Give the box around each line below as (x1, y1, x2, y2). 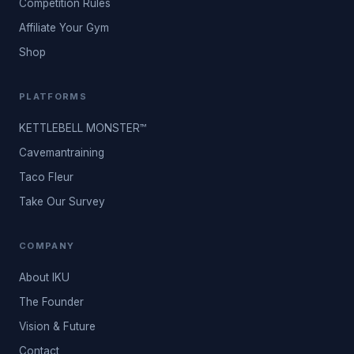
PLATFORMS (19, 91, 88, 102)
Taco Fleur (19, 171, 73, 183)
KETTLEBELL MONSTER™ (19, 122, 146, 134)
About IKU (19, 271, 70, 284)
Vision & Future (19, 320, 96, 333)
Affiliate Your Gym (19, 21, 109, 34)
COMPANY (19, 240, 75, 251)
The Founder (19, 296, 84, 308)
